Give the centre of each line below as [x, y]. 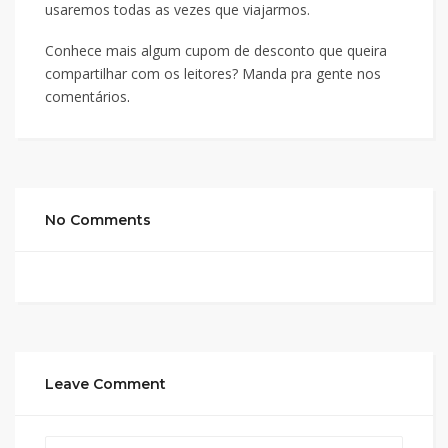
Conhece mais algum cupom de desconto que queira [216, 50]
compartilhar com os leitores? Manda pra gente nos [213, 73]
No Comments [98, 220]
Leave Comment [105, 384]
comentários [86, 96]
